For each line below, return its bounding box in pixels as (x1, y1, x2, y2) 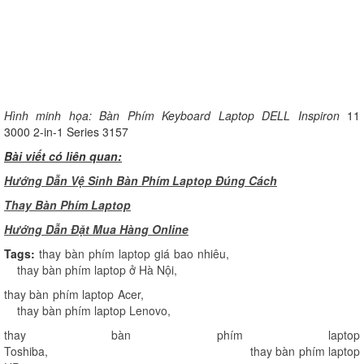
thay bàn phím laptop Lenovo (17, 302, 167, 319)
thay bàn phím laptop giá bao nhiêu (39, 245, 227, 262)
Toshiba (4, 343, 45, 360)
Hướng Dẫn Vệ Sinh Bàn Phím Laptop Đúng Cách (4, 172, 277, 189)
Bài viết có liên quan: (4, 148, 122, 165)
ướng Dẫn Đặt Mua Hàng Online (12, 221, 188, 238)
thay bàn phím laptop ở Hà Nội (17, 262, 174, 279)
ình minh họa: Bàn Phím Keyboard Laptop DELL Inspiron (12, 107, 347, 124)
